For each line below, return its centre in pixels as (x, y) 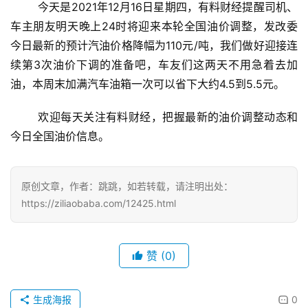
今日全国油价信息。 (60, 136)
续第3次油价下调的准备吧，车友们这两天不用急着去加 (154, 64)
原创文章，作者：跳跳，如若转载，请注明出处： (127, 186)
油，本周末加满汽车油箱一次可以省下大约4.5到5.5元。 (147, 84)
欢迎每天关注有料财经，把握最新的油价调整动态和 (24, 117)
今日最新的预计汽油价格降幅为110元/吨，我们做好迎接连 (154, 45)
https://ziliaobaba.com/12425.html (99, 203)
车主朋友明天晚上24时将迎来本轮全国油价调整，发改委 (154, 26)
